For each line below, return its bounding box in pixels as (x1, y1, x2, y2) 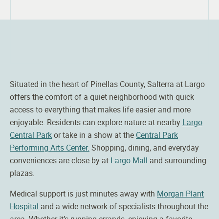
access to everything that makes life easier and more (10, 104, 191, 115)
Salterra (147, 78, 174, 89)
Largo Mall (110, 154, 148, 166)
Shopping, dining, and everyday (89, 142, 199, 153)
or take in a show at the (52, 129, 136, 140)
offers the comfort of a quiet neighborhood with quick (10, 91, 194, 102)
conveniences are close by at (10, 154, 110, 166)
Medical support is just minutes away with (10, 188, 157, 199)
